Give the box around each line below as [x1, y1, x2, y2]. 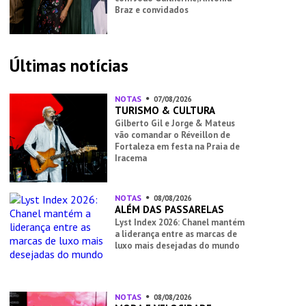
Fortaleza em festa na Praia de [114, 141, 240, 153]
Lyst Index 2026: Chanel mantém [114, 217, 245, 229]
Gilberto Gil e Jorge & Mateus [114, 117, 235, 130]
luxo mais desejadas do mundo [114, 240, 240, 252]
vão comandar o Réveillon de [114, 129, 230, 141]
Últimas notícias [10, 55, 128, 77]
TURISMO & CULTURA [114, 104, 215, 117]
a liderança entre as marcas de [114, 228, 237, 240]
